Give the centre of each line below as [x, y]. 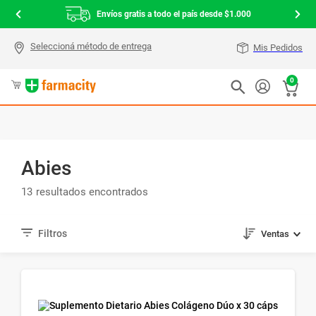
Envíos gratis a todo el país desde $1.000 [174, 14]
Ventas [275, 234]
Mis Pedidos [278, 48]
